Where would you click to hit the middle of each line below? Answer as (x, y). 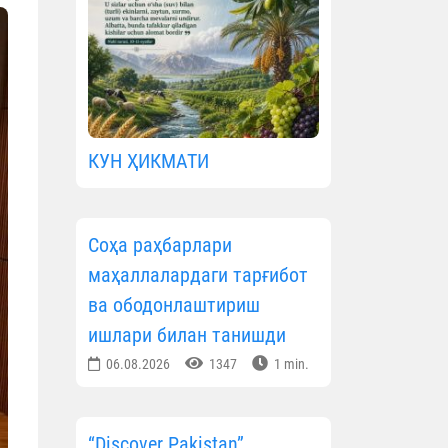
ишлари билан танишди (187, 335)
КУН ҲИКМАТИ (148, 161)
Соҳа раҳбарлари (160, 245)
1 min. (290, 364)
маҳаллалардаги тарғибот (198, 275)
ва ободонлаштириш (174, 305)
